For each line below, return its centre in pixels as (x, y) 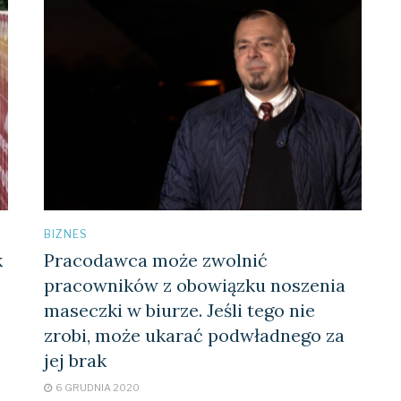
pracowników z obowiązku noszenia (195, 285)
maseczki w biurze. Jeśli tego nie (179, 310)
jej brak (75, 360)
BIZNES (66, 234)
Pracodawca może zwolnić (156, 260)
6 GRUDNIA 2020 (97, 387)
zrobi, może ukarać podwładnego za (194, 335)
